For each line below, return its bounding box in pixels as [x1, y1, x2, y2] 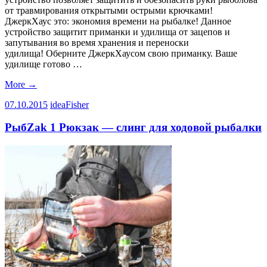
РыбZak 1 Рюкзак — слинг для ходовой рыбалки [5, 121, 262, 134]
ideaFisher [50, 99, 89, 110]
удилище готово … [5, 58, 82, 69]
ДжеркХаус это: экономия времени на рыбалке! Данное [5, 15, 231, 26]
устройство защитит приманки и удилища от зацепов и [5, 26, 230, 37]
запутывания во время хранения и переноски [5, 37, 189, 48]
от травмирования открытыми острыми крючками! [5, 5, 213, 15]
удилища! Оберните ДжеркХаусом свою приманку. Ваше [5, 48, 237, 58]
